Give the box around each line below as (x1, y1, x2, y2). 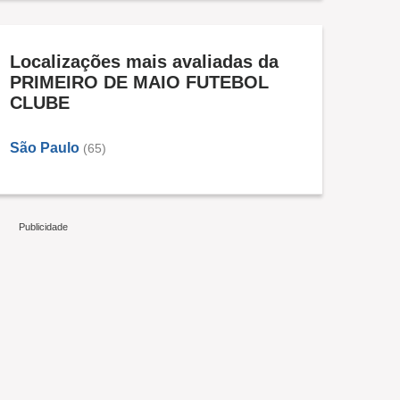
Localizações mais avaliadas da (10, 52, 279, 71)
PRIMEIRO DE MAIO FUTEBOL (10, 72, 269, 92)
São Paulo (10, 140, 79, 155)
